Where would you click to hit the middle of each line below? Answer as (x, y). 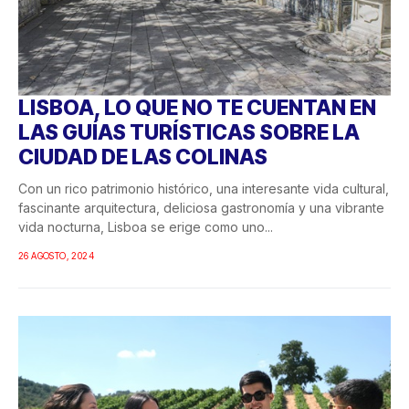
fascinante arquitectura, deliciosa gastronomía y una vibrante (201, 207)
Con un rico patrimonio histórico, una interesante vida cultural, (204, 188)
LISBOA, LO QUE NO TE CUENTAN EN (197, 107)
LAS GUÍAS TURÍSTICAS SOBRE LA (189, 132)
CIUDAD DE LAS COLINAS (143, 157)
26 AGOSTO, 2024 (56, 255)
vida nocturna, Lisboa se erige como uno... (146, 226)
